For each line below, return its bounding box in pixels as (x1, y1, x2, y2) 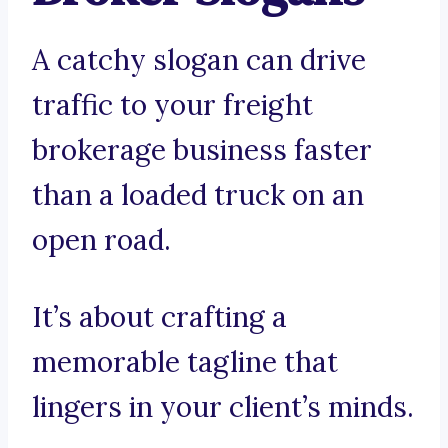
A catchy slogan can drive (32, 42, 366, 79)
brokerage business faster (32, 132, 372, 169)
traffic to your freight (32, 87, 313, 124)
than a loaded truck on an (32, 177, 364, 214)
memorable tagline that (32, 344, 338, 381)
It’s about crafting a (32, 299, 287, 336)
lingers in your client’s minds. (32, 389, 414, 426)
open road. (32, 222, 171, 259)
